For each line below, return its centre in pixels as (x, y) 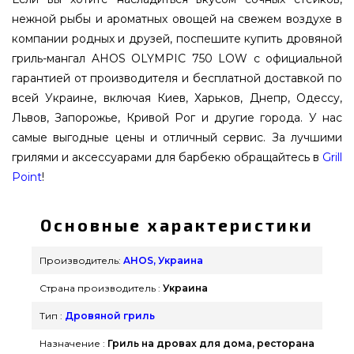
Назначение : (72, 343)
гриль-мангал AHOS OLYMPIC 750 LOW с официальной (177, 58)
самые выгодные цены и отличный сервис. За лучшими (177, 137)
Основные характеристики (177, 224)
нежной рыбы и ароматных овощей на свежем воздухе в (177, 19)
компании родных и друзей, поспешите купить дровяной (177, 38)
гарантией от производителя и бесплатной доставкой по (177, 78)
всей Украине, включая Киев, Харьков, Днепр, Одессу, (177, 98)
